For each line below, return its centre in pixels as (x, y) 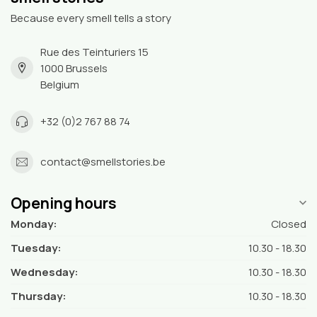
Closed (289, 224)
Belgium (60, 84)
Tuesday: (36, 248)
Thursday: (39, 296)
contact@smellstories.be (103, 162)
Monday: (34, 224)
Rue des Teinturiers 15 (94, 52)
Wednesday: (45, 272)
